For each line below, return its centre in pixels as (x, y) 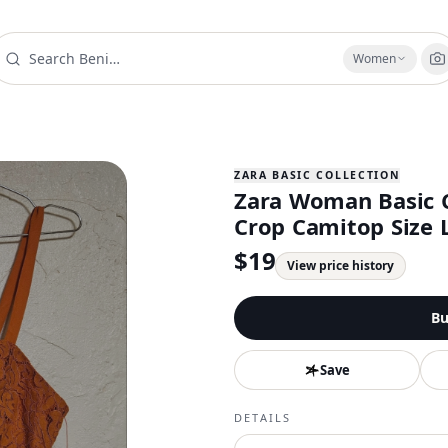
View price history (341, 265)
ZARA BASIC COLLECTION (317, 175)
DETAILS (263, 417)
